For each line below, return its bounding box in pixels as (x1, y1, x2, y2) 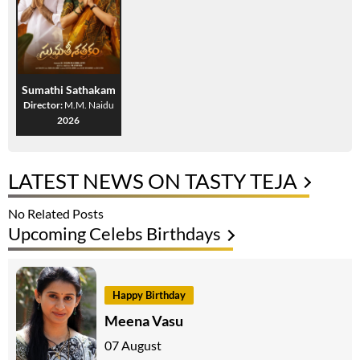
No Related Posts (8, 206, 104, 222)
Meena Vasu (104, 311, 183, 329)
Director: (22, 99, 64, 112)
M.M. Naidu (63, 99, 114, 112)
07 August (104, 337, 162, 353)
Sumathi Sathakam (21, 83, 116, 97)
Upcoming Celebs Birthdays (8, 223, 221, 245)
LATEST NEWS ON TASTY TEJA (8, 168, 297, 194)
